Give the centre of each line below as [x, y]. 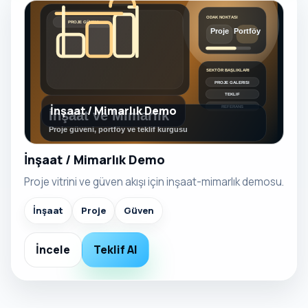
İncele [53, 249]
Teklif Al [115, 249]
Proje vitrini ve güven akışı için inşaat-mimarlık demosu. [154, 181]
